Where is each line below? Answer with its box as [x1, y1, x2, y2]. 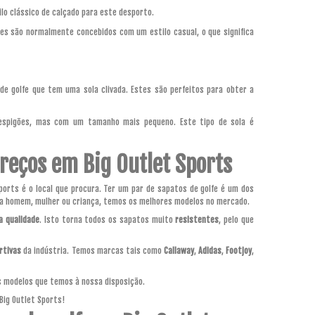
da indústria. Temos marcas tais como [21, 245, 164, 256]
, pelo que [219, 214, 255, 225]
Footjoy [226, 245, 252, 256]
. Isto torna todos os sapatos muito [39, 214, 176, 225]
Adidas [198, 245, 221, 256]
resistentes [175, 214, 219, 225]
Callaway [163, 245, 194, 256]
